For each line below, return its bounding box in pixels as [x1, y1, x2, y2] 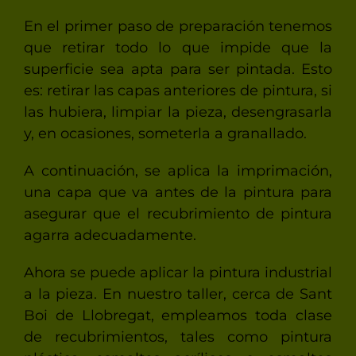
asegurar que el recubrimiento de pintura [23, 205, 333, 223]
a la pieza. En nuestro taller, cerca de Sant [23, 285, 333, 304]
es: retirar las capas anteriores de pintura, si [23, 82, 333, 100]
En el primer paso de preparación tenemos [23, 17, 333, 36]
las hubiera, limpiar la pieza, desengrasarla [23, 103, 333, 122]
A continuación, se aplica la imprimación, [23, 162, 333, 180]
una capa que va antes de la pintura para [23, 184, 333, 202]
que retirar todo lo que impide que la [23, 39, 333, 57]
